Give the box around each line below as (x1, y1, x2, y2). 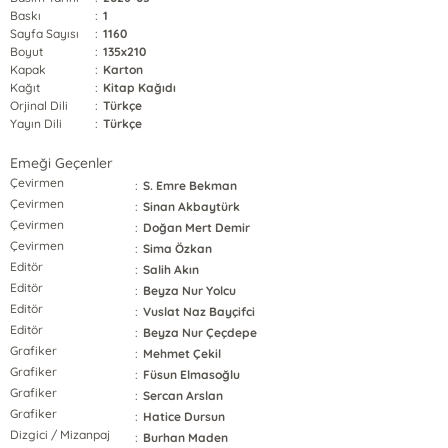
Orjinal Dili (10, 98, 69, 113)
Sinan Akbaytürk (143, 199, 241, 214)
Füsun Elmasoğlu (143, 367, 241, 382)
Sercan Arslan (143, 388, 224, 403)
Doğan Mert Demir (143, 220, 251, 235)
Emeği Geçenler (10, 154, 114, 172)
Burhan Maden (143, 430, 229, 445)
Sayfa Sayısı (10, 26, 80, 41)
